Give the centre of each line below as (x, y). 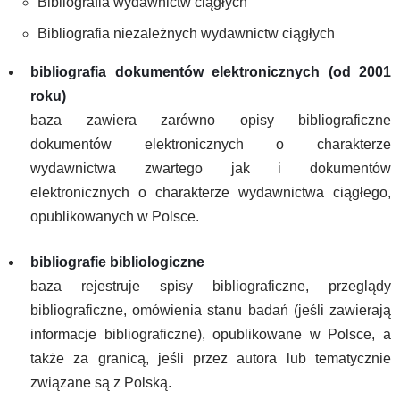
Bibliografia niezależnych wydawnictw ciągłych (186, 33)
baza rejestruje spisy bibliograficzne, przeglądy (211, 286)
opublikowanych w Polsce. (115, 217)
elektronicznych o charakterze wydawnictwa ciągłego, (211, 192)
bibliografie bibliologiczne (117, 262)
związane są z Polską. (101, 383)
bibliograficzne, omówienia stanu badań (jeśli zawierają (211, 310)
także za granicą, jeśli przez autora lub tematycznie (211, 358)
